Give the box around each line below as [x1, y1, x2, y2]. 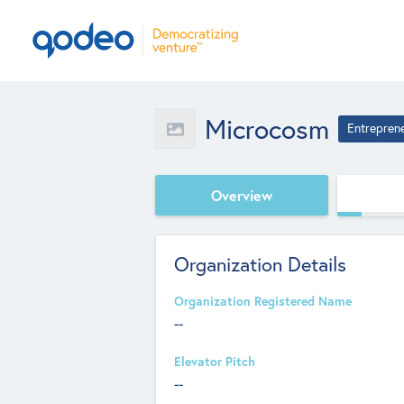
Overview [211, 185, 272, 205]
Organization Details [174, 252, 346, 277]
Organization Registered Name [174, 293, 352, 309]
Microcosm [205, 111, 329, 146]
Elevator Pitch [174, 353, 255, 370]
